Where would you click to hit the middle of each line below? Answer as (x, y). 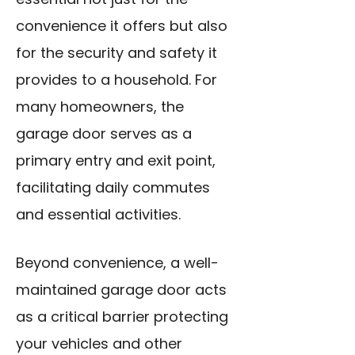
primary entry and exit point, (116, 161)
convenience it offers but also (122, 26)
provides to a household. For (116, 80)
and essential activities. (98, 215)
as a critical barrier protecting (122, 317)
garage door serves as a (104, 134)
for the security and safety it (116, 53)
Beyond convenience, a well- (117, 263)
